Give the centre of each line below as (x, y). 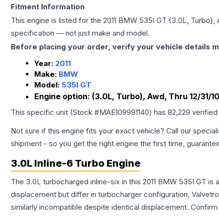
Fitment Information (48, 7)
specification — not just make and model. (80, 33)
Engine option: (63, 96)
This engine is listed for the (57, 20)
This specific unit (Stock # (55, 112)
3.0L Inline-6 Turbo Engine (76, 163)
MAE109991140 (124, 112)
